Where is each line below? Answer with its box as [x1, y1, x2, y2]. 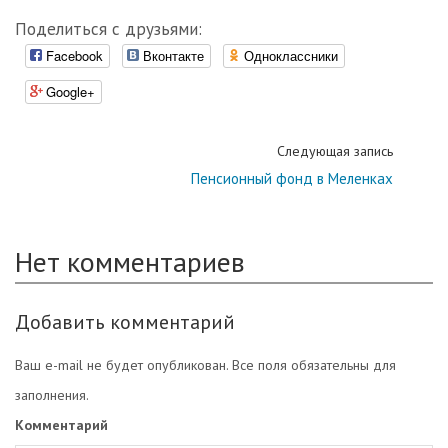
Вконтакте [143, 46, 204, 66]
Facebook [46, 46, 103, 66]
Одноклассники [244, 46, 338, 66]
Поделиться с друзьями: [15, 18, 202, 41]
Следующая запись [277, 142, 393, 161]
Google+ [46, 82, 95, 102]
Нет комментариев [15, 243, 245, 281]
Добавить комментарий [15, 309, 235, 336]
